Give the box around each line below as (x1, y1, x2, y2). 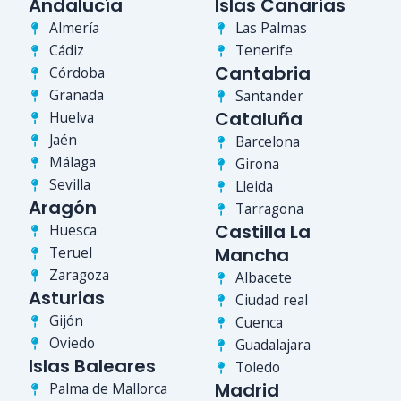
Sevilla (48, 175, 90, 195)
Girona (235, 154, 279, 175)
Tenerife (235, 40, 293, 61)
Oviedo (48, 333, 95, 354)
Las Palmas (235, 18, 307, 38)
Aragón (29, 195, 97, 221)
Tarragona (235, 199, 303, 219)
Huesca (48, 220, 97, 241)
